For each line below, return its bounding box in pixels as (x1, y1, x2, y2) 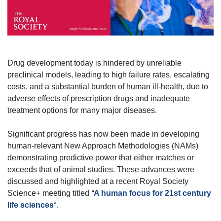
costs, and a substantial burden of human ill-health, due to (7, 82, 208, 91)
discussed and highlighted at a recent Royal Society (7, 177, 188, 186)
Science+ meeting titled (7, 189, 91, 198)
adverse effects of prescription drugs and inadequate (7, 94, 190, 103)
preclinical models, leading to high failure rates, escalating (7, 71, 210, 79)
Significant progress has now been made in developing (7, 130, 199, 139)
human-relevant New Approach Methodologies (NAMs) (7, 142, 198, 150)
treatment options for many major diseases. (7, 106, 157, 115)
